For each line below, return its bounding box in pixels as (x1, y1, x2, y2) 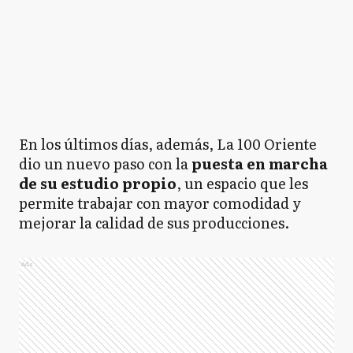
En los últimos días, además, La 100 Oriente (19, 133, 317, 154)
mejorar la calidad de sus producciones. (19, 212, 289, 233)
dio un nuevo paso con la (19, 153, 191, 174)
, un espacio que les (176, 173, 308, 194)
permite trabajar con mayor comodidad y (19, 192, 301, 214)
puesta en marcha (191, 153, 328, 174)
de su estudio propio (19, 173, 176, 194)
